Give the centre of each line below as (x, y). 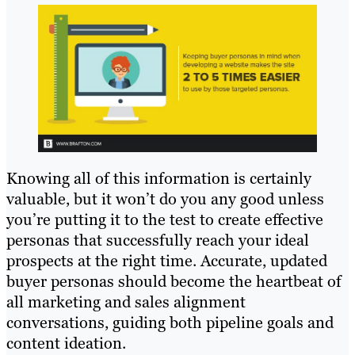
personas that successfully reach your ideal (158, 240)
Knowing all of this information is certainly (159, 178)
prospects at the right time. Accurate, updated (167, 260)
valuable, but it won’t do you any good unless (165, 198)
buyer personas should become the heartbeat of (174, 281)
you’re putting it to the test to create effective (165, 219)
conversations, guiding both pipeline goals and (170, 322)
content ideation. (66, 343)
